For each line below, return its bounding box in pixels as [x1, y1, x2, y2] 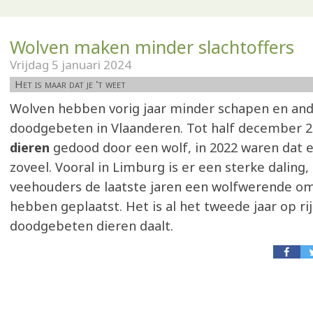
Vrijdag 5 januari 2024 [10, 57, 131, 73]
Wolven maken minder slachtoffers [10, 35, 294, 59]
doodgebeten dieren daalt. [10, 217, 173, 234]
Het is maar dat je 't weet [15, 77, 126, 91]
